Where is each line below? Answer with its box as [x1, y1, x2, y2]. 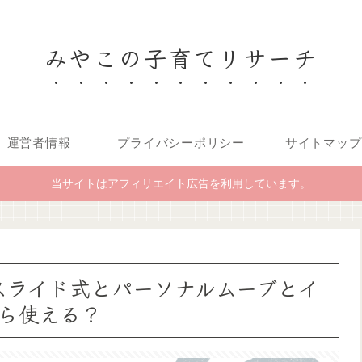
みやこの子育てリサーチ [44, 41, 318, 74]
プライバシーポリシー [117, 135, 245, 149]
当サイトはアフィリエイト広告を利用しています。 [51, 177, 311, 191]
